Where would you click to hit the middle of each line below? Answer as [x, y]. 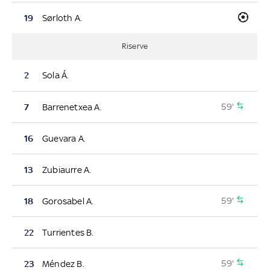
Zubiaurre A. [67, 169]
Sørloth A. [62, 17]
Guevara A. [64, 138]
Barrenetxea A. [72, 107]
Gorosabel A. [68, 201]
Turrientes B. [68, 232]
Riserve [135, 46]
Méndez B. [63, 263]
